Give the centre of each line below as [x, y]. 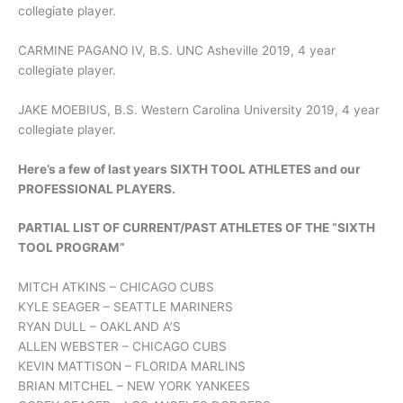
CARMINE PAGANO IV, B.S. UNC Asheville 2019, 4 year [177, 50]
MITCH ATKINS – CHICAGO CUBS [116, 287]
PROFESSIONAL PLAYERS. [97, 188]
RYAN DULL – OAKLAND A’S [99, 327]
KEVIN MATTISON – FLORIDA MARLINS [132, 367]
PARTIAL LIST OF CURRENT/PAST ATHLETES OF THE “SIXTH [197, 228]
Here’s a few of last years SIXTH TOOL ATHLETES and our [189, 169]
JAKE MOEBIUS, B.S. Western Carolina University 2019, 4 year [199, 109]
